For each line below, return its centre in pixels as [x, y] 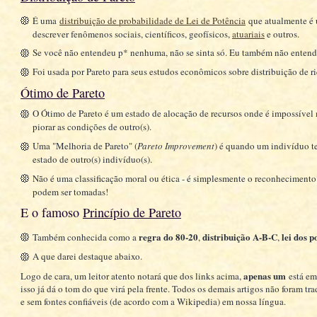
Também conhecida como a [85, 237]
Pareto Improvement [175, 145]
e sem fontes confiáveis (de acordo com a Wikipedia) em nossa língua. [153, 301]
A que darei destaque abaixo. [87, 257]
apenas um [264, 275]
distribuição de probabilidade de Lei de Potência [152, 20]
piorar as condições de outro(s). [92, 126]
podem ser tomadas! [70, 191]
